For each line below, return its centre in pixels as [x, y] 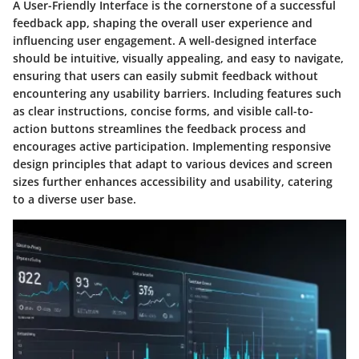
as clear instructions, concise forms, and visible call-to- [163, 111]
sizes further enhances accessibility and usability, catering [173, 181]
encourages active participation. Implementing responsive [172, 146]
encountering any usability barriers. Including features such [177, 93]
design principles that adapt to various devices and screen [173, 163]
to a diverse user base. [75, 199]
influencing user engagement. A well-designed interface [165, 40]
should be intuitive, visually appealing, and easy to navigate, [178, 58]
